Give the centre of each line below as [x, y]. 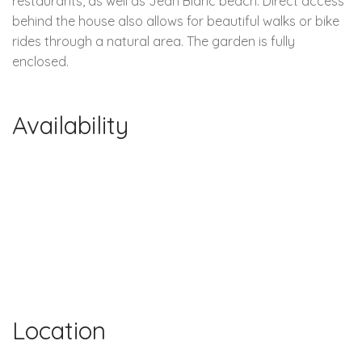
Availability [70, 125]
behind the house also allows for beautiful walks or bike [176, 21]
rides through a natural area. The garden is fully [154, 41]
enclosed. [40, 61]
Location [59, 330]
